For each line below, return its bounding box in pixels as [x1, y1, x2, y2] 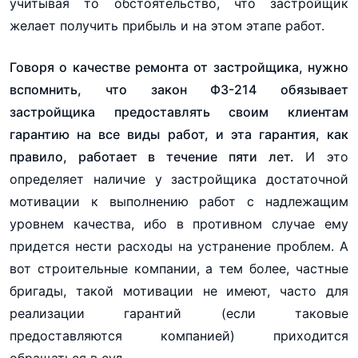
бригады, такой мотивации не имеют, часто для [10, 282, 348, 299]
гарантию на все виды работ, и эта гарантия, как [10, 125, 348, 142]
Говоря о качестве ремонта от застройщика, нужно [10, 58, 348, 75]
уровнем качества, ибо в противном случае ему [10, 215, 348, 232]
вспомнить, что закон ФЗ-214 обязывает [10, 81, 348, 97]
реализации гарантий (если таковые [10, 304, 348, 321]
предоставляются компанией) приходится [10, 327, 348, 344]
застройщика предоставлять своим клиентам [10, 103, 348, 120]
